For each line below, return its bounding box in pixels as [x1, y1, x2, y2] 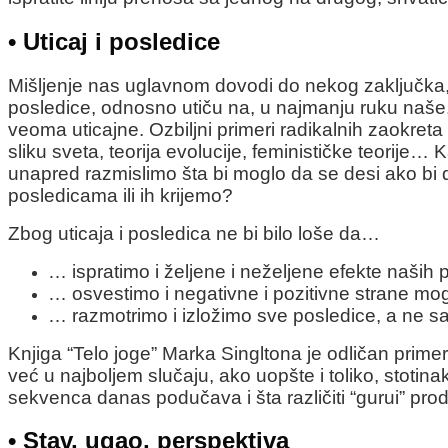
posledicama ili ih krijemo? [8, 184, 233, 206]
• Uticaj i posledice [8, 27, 220, 55]
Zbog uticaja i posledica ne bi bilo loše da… [8, 222, 380, 244]
